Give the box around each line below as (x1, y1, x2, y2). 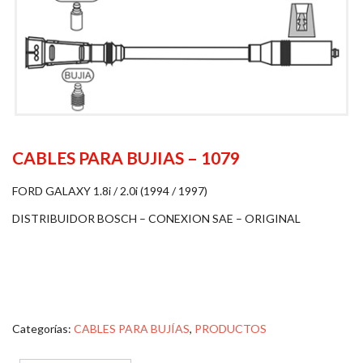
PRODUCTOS (194, 322, 267, 336)
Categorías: (12, 322, 74, 336)
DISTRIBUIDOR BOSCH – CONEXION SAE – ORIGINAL (12, 211, 301, 226)
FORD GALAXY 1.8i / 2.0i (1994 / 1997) (12, 184, 207, 199)
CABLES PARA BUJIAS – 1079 (12, 140, 240, 170)
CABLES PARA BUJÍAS (74, 322, 190, 336)
